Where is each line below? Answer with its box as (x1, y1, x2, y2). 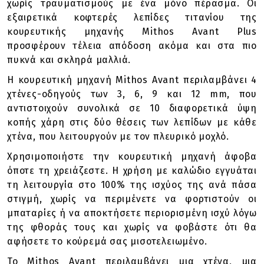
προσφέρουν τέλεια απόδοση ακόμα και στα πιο (7, 40, 257, 51)
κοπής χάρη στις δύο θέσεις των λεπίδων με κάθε (7, 117, 257, 128)
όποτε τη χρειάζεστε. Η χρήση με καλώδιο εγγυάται (7, 165, 257, 176)
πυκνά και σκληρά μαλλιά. (7, 54, 131, 65)
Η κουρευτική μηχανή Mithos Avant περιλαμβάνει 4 (7, 74, 257, 85)
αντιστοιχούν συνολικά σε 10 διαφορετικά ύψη (7, 103, 257, 114)
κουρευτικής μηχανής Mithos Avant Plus (7, 26, 257, 37)
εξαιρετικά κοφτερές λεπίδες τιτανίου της (7, 12, 257, 23)
